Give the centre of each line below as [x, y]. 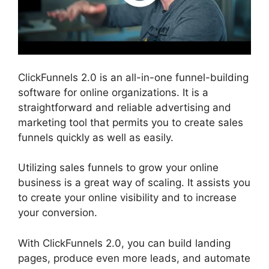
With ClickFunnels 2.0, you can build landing [124, 243]
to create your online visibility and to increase [127, 198]
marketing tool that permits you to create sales [131, 122]
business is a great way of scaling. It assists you [134, 183]
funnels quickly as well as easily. [96, 137]
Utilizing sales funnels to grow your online [118, 168]
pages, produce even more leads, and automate [134, 258]
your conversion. [58, 213]
